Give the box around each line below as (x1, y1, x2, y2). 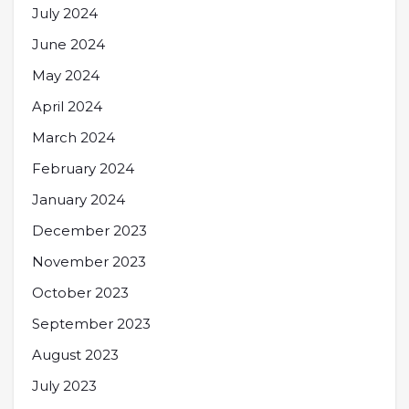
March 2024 (32, 129, 115, 146)
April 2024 (32, 98, 102, 115)
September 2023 (32, 315, 151, 332)
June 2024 (32, 36, 105, 53)
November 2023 (32, 253, 146, 270)
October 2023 (32, 284, 129, 301)
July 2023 (32, 377, 97, 394)
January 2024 (32, 191, 125, 208)
